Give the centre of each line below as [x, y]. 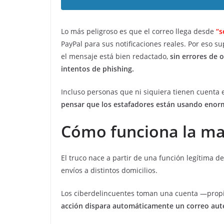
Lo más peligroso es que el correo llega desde [138, 31]
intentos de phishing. [97, 69]
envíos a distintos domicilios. [109, 170]
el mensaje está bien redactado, [114, 56]
